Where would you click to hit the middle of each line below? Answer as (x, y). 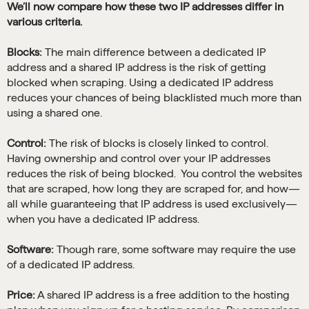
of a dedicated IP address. (71, 265)
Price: (21, 295)
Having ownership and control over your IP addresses (139, 159)
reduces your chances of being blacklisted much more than (154, 98)
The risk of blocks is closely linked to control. (157, 143)
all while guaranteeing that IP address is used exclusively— (152, 204)
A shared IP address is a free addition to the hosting (162, 295)
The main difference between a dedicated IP (154, 52)
